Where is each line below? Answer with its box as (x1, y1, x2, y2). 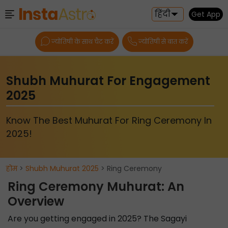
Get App (191, 9, 220, 19)
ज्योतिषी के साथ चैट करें (51, 37, 113, 46)
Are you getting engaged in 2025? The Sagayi (8, 213, 187, 224)
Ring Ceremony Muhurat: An (8, 178, 184, 195)
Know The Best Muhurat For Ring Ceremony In (6, 114, 212, 127)
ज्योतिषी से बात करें (138, 37, 188, 46)
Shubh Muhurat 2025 (25, 163, 99, 174)
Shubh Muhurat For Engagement (6, 72, 210, 89)
